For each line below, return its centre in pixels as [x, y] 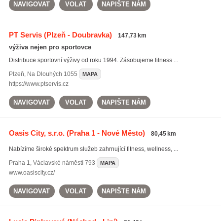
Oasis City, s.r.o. [37, 133]
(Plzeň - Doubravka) [77, 35]
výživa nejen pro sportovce [50, 47]
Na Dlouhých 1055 [52, 74]
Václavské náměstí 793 [64, 163]
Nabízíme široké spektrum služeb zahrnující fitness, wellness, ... [93, 149]
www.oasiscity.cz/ [32, 173]
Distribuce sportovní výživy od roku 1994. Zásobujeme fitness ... [93, 60]
